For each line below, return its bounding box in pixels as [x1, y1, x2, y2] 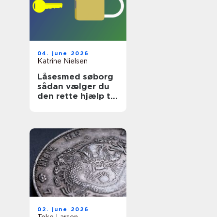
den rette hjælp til [37, 91, 115, 101]
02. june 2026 [37, 206, 90, 213]
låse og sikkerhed [37, 101, 113, 110]
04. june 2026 [37, 50, 90, 57]
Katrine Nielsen [37, 57, 88, 65]
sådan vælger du [37, 81, 109, 91]
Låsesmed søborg [37, 72, 113, 81]
